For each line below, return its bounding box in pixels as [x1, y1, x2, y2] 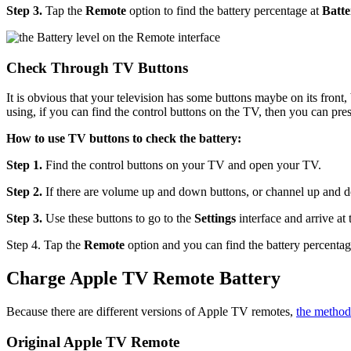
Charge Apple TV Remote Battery [6, 268, 280, 289]
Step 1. [6, 158, 42, 172]
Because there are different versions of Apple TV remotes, [6, 305, 296, 319]
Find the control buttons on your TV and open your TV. [42, 158, 321, 172]
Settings [194, 212, 239, 226]
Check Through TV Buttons [6, 59, 188, 76]
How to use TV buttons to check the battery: [6, 132, 241, 146]
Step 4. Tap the [6, 238, 84, 252]
